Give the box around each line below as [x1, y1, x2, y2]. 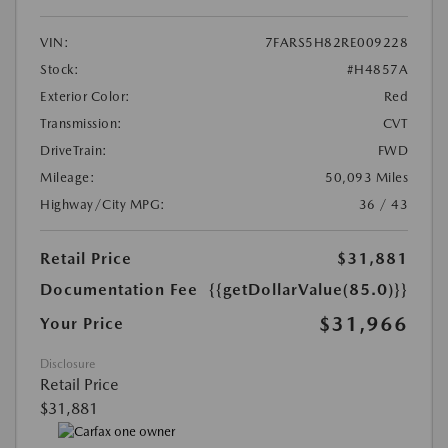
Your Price [40, 314, 124, 334]
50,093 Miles [325, 170, 408, 186]
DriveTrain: [40, 143, 108, 159]
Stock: [40, 62, 79, 78]
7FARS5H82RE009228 [264, 35, 408, 51]
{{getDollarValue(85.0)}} [209, 280, 408, 300]
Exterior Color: [40, 89, 131, 105]
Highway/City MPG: [40, 197, 166, 213]
